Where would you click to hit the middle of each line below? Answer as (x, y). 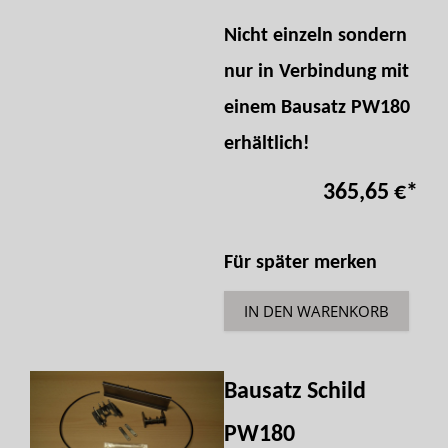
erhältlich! (267, 143)
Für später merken (300, 262)
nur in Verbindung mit (316, 71)
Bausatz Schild (295, 391)
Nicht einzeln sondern (315, 35)
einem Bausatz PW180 (317, 107)
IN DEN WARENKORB (316, 310)
